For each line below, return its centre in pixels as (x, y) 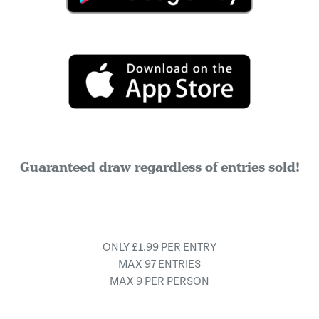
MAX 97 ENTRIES (159, 265)
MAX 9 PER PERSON (159, 282)
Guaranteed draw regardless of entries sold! (159, 167)
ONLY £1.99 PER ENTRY (159, 247)
